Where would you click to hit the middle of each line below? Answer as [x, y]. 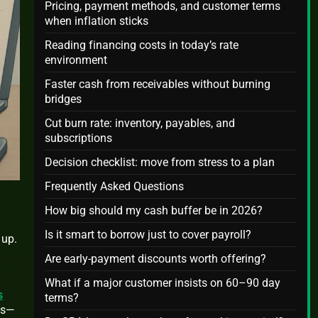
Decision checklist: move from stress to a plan [160, 162]
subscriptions [78, 138]
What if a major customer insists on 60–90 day [163, 283]
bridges [63, 99]
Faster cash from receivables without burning [158, 84]
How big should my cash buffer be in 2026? [154, 210]
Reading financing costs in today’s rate [142, 45]
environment [76, 60]
